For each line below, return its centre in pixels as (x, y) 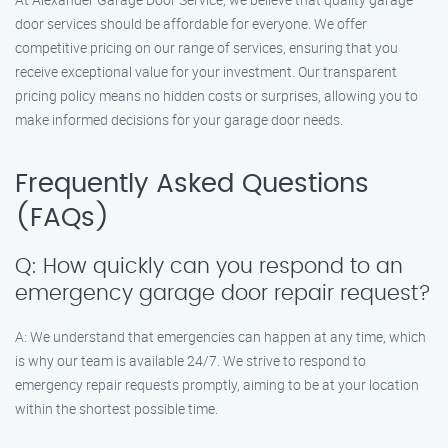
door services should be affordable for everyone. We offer (191, 23)
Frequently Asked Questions (192, 184)
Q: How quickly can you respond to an (209, 266)
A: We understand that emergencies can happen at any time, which (220, 336)
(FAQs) (62, 218)
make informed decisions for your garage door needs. (179, 119)
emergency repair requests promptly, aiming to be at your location (217, 384)
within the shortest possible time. (116, 408)
